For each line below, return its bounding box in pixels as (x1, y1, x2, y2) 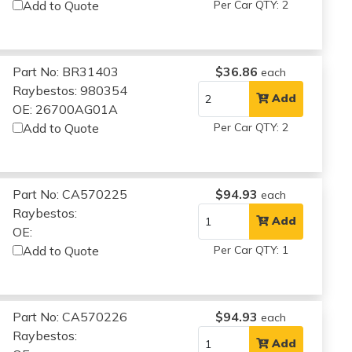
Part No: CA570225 (13, 185, 128, 202)
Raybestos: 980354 (13, 82, 128, 98)
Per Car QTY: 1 (213, 242, 288, 257)
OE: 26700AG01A (13, 101, 119, 117)
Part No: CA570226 (13, 308, 128, 324)
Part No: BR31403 (13, 63, 119, 79)
